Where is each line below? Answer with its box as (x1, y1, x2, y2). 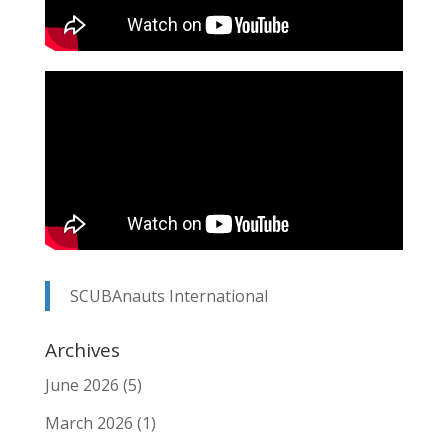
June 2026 (44, 373, 119, 396)
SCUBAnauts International (69, 284, 268, 307)
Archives (44, 336, 120, 363)
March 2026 (44, 411, 133, 434)
